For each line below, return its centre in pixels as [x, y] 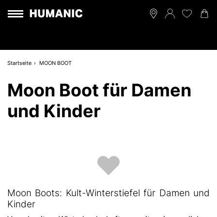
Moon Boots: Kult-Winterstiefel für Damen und [108, 193]
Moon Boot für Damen [99, 90]
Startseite [19, 63]
